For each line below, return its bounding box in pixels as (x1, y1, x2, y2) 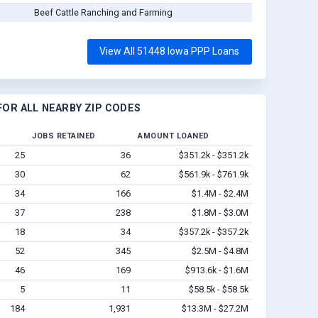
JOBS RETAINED (32, 131, 96, 141)
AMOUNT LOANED (138, 131, 209, 141)
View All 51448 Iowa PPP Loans (99, 45, 240, 57)
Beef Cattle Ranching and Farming (33, 7, 172, 18)
